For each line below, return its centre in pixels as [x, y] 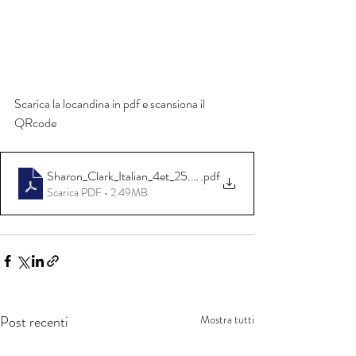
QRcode [35, 122]
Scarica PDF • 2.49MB [97, 193]
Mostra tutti [227, 319]
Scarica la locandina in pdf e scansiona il [111, 103]
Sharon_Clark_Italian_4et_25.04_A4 [136, 176]
